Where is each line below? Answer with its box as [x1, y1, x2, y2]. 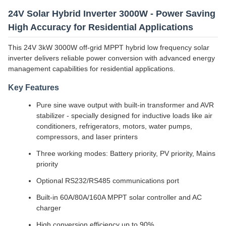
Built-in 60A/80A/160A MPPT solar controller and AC [36, 193, 202, 201]
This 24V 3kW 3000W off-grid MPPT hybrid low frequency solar [8, 43, 209, 51]
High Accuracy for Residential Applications [8, 22, 193, 32]
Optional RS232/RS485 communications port [36, 177, 179, 185]
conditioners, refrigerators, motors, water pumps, [36, 122, 192, 130]
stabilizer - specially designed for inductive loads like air [36, 111, 212, 120]
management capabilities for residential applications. [8, 65, 175, 73]
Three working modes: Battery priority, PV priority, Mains [36, 149, 215, 157]
